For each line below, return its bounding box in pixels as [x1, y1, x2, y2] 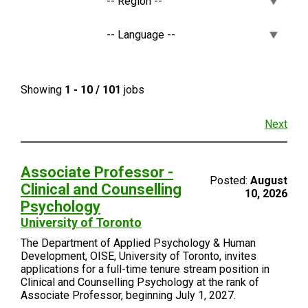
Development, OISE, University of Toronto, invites [21, 250, 256, 263]
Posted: [210, 174, 250, 187]
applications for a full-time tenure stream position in [21, 263, 269, 276]
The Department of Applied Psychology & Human [21, 236, 256, 250]
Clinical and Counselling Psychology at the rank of [21, 276, 259, 289]
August [250, 174, 287, 187]
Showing [21, 83, 65, 96]
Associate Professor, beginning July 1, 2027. [21, 289, 236, 302]
